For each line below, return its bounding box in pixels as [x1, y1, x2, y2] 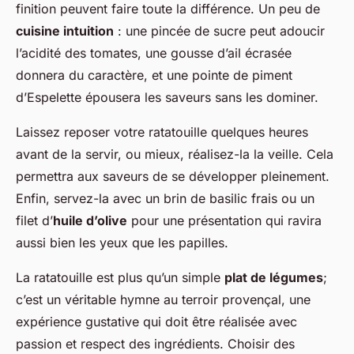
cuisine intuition [16, 22, 114, 39]
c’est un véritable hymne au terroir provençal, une [16, 291, 311, 307]
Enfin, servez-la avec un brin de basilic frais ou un [16, 190, 314, 206]
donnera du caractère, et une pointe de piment [16, 66, 292, 83]
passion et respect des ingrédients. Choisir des [16, 335, 295, 352]
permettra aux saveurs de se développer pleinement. [16, 168, 330, 184]
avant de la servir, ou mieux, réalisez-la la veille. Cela [16, 145, 333, 162]
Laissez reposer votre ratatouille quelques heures [16, 123, 308, 140]
